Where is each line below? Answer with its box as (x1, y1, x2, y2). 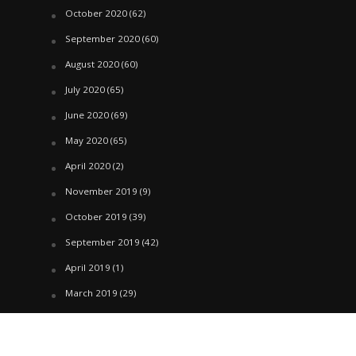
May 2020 (64, 134, 108, 147)
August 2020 (64, 58, 119, 71)
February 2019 (64, 312, 130, 325)
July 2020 (64, 83, 105, 96)
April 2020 (64, 160, 110, 172)
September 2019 (64, 236, 140, 249)
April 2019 (64, 261, 110, 274)
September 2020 (64, 33, 140, 45)
